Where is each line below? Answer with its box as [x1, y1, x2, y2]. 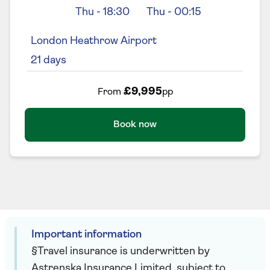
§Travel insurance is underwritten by [31, 245, 210, 257]
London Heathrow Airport [31, 35, 157, 47]
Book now [113, 119, 157, 130]
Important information [31, 228, 142, 240]
